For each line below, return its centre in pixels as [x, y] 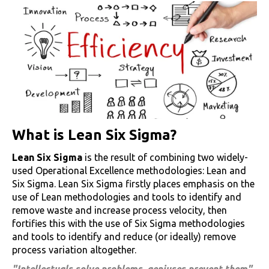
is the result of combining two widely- [166, 158]
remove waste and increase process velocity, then [119, 210]
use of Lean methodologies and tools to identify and [127, 197]
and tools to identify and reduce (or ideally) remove [124, 237]
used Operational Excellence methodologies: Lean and [129, 171]
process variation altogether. [74, 250]
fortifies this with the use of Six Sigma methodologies [128, 224]
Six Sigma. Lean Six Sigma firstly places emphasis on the [133, 184]
